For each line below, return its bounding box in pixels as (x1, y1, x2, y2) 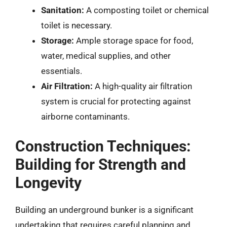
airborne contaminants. (41, 111, 130, 122)
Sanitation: (41, 5, 84, 15)
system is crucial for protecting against (41, 96, 191, 106)
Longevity (15, 173, 82, 192)
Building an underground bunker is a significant (15, 204, 194, 215)
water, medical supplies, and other (41, 51, 171, 61)
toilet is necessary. (41, 20, 112, 30)
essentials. (41, 66, 82, 76)
